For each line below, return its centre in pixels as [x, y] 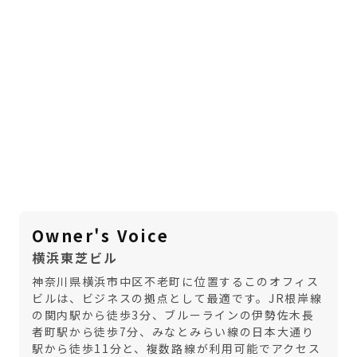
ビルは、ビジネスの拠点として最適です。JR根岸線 [177, 298]
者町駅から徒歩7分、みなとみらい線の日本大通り [173, 332]
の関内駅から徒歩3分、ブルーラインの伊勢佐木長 [173, 315]
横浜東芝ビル [75, 258]
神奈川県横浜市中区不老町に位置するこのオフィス [176, 282]
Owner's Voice [101, 236]
